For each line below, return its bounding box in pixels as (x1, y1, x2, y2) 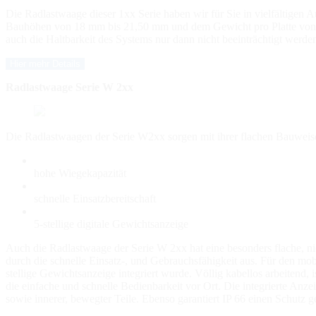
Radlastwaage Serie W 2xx (6, 80, 133, 93)
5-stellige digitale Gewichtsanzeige (34, 217, 188, 230)
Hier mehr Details (10, 58, 80, 69)
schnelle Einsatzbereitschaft (34, 192, 156, 205)
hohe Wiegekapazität (34, 166, 126, 179)
